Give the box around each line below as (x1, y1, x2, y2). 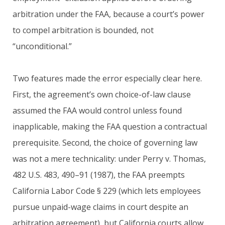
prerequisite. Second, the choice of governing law (13, 137, 197, 148)
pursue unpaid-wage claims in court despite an (13, 201, 188, 212)
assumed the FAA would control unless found (13, 104, 182, 116)
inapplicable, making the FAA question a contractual (13, 121, 207, 132)
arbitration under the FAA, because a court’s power (13, 8, 204, 20)
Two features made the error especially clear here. (13, 72, 202, 84)
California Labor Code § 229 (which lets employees (13, 185, 201, 196)
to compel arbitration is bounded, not (13, 24, 154, 36)
